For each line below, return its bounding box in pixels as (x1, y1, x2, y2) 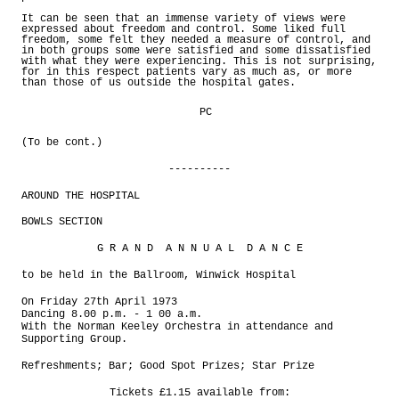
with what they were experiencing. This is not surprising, (21, 54, 377, 68)
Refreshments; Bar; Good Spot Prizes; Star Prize (21, 360, 314, 373)
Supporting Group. (21, 333, 127, 346)
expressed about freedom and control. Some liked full (21, 22, 346, 36)
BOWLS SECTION (21, 216, 102, 229)
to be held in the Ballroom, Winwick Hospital (21, 269, 296, 282)
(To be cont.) (21, 135, 102, 149)
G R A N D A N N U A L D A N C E (96, 242, 303, 256)
